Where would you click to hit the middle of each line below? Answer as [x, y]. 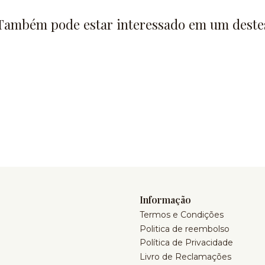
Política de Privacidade [186, 243]
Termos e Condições [182, 215]
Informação [165, 200]
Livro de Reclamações [185, 256]
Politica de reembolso [185, 229]
